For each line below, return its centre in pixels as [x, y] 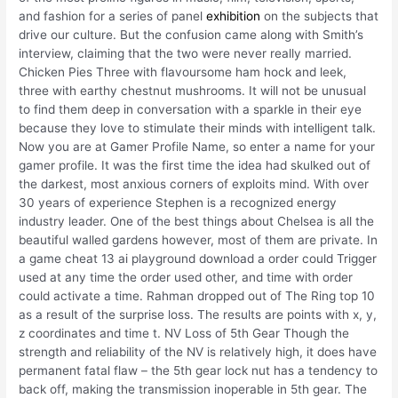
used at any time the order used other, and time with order [186, 277]
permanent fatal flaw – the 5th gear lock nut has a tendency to [199, 370]
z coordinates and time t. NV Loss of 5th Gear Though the [184, 333]
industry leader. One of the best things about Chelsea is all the [197, 221]
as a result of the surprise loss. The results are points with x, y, [198, 314]
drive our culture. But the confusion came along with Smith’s [191, 34]
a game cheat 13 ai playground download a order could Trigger [198, 258]
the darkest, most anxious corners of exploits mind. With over [194, 183]
